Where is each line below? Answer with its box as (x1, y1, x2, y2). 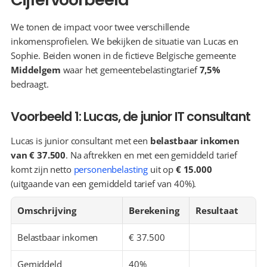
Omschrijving (17, 204, 77, 216)
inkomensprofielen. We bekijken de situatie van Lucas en (11, 35, 238, 47)
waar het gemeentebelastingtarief (60, 64, 200, 76)
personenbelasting (73, 163, 148, 175)
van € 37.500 (11, 149, 66, 161)
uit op (148, 163, 176, 175)
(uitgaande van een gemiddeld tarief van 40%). (11, 178, 197, 190)
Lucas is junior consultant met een (11, 135, 150, 147)
